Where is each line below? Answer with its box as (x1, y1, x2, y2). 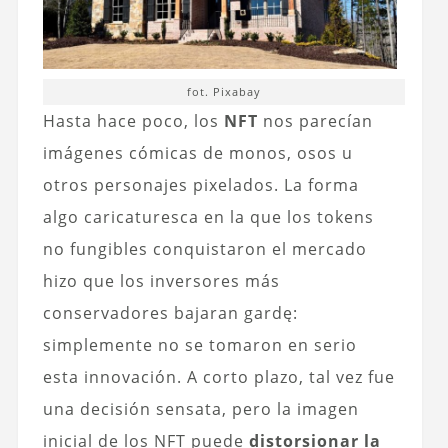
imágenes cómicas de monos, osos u (42, 141, 353, 164)
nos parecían (257, 109, 373, 132)
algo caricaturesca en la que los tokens (42, 205, 374, 228)
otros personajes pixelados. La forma (42, 173, 359, 196)
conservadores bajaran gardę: (42, 301, 298, 324)
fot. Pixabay (187, 83, 262, 99)
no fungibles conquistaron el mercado (42, 237, 367, 260)
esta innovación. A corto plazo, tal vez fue (42, 365, 395, 388)
